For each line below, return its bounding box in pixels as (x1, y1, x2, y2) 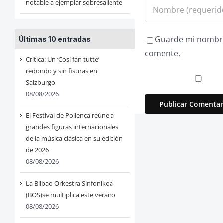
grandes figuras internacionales (25, 122, 118, 132)
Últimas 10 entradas (18, 35, 91, 44)
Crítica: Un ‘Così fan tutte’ (25, 55, 99, 64)
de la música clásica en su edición (25, 134, 123, 143)
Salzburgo (25, 78, 55, 87)
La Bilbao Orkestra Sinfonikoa (25, 179, 113, 188)
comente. (145, 48, 181, 59)
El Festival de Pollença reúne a (25, 111, 114, 120)
